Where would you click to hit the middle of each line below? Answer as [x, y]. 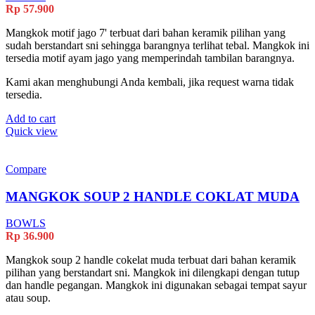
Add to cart [31, 118]
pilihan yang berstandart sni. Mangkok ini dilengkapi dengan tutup [153, 273]
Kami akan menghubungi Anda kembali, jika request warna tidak [150, 82]
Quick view [32, 131]
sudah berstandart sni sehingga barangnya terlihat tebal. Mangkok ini [157, 45]
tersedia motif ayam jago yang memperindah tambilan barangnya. [150, 58]
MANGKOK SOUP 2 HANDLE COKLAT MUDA [153, 196]
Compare [26, 169]
